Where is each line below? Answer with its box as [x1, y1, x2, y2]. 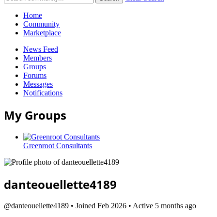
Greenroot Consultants [23, 141, 92, 150]
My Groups [4, 107, 66, 123]
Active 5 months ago [131, 201, 196, 210]
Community [23, 19, 60, 28]
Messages [23, 79, 53, 88]
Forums [23, 71, 46, 79]
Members [23, 53, 52, 62]
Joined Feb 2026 [74, 201, 128, 210]
